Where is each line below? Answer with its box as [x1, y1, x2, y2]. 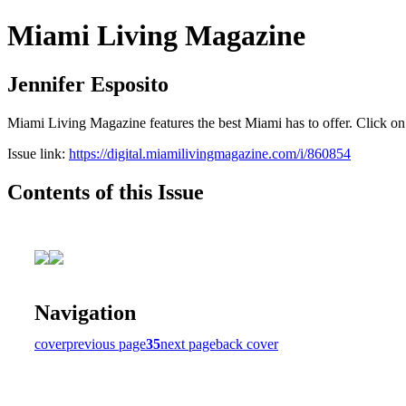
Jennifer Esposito [7, 72, 169, 96]
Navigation [34, 300, 136, 324]
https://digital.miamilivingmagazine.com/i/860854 [69, 145, 351, 161]
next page [160, 335, 216, 352]
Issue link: [7, 145, 69, 161]
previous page [66, 335, 146, 352]
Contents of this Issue [7, 179, 204, 204]
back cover [216, 335, 278, 352]
